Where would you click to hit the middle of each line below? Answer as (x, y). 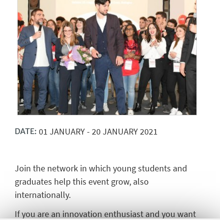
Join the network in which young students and (101, 168)
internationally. (43, 195)
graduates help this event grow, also (82, 182)
